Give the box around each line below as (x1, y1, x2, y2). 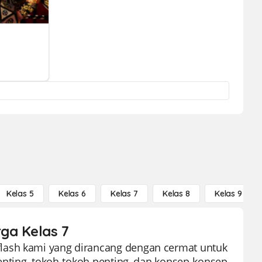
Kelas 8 (162, 188, 190, 199)
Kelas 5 (6, 188, 34, 199)
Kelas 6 (58, 188, 86, 199)
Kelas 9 (214, 188, 242, 199)
